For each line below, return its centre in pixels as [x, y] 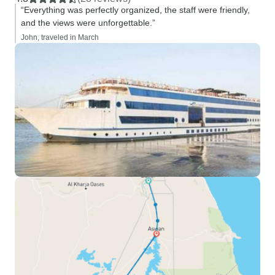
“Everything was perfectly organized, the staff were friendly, [135, 10]
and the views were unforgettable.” [88, 23]
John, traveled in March [60, 37]
